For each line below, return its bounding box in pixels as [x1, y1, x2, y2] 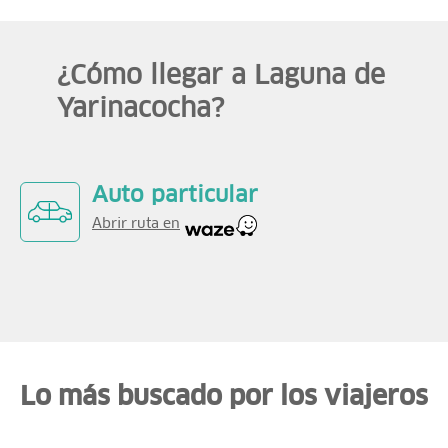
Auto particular [92, 185, 258, 207]
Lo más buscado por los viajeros [20, 385, 428, 411]
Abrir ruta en [92, 217, 180, 231]
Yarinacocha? [56, 97, 224, 123]
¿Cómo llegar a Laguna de [56, 64, 385, 90]
